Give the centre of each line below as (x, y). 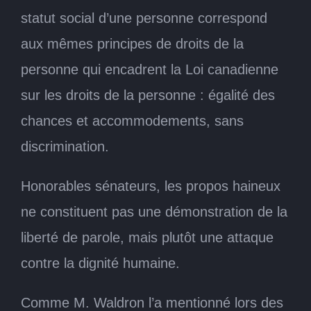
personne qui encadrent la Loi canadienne (150, 69)
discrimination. (65, 146)
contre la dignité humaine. (100, 263)
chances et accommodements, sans (132, 120)
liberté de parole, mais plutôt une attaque (147, 237)
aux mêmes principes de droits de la (132, 43)
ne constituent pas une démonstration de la (154, 211)
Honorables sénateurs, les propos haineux (151, 186)
